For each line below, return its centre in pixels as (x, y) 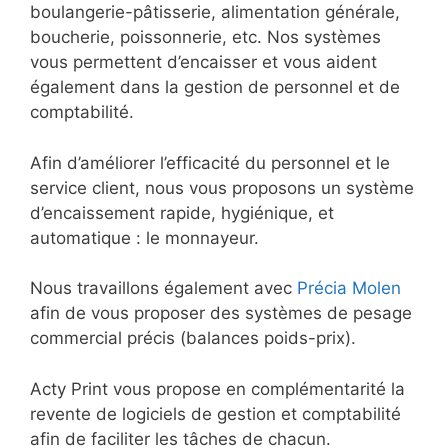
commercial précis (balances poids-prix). (193, 338)
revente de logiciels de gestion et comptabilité (215, 413)
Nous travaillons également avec (163, 288)
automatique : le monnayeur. (144, 237)
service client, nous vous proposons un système (222, 187)
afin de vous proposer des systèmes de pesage (221, 313)
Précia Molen (349, 288)
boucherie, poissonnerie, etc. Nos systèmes (205, 37)
